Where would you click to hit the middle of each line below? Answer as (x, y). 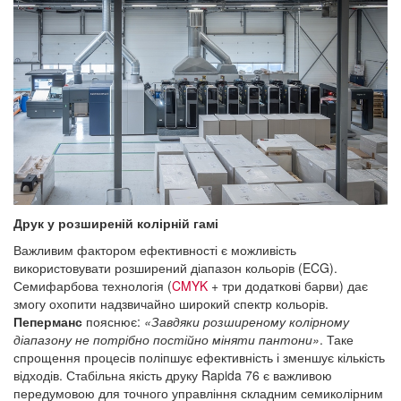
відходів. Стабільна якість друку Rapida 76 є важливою (173, 375)
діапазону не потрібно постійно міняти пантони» (166, 340)
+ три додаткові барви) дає (288, 286)
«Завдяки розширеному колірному (247, 322)
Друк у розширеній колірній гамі (116, 223)
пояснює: (113, 322)
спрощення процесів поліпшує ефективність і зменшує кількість (199, 358)
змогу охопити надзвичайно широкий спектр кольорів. (171, 304)
